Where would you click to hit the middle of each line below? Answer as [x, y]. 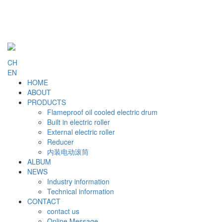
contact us [63, 211]
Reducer [60, 142]
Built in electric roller [79, 122]
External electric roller [81, 132]
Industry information [78, 181]
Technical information [81, 191]
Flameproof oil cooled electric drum [102, 112]
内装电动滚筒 [68, 152]
